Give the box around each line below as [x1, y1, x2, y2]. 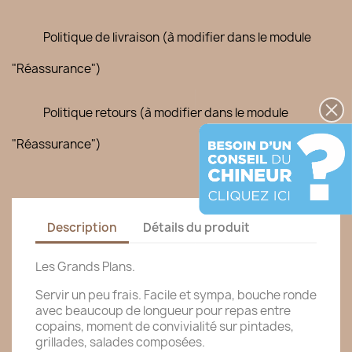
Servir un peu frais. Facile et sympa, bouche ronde [35, 287, 317, 303]
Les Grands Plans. [35, 258, 135, 275]
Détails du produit [143, 218, 251, 236]
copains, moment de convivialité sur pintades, [35, 318, 294, 335]
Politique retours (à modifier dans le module [43, 104, 288, 121]
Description [47, 218, 117, 236]
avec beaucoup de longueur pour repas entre [35, 302, 291, 319]
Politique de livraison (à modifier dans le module [43, 29, 311, 46]
